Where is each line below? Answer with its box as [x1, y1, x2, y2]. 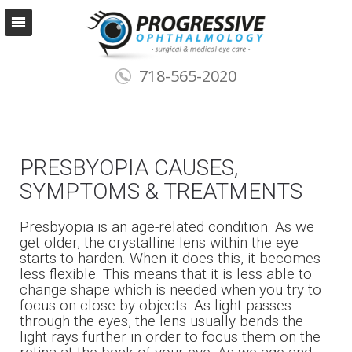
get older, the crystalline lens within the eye [20, 233, 299, 252]
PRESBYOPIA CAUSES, [20, 155, 238, 181]
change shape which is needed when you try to [20, 280, 321, 299]
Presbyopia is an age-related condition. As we [20, 218, 314, 236]
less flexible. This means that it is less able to [20, 265, 312, 284]
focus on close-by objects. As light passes [20, 296, 291, 315]
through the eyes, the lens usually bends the [20, 312, 303, 331]
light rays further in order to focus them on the [20, 328, 321, 346]
